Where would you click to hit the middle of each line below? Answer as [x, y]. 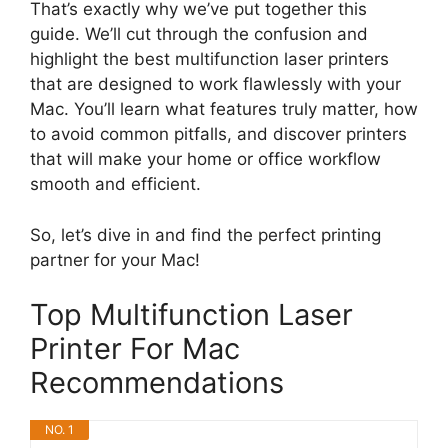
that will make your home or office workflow [205, 159]
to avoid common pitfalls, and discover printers [218, 134]
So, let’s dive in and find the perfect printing [205, 234]
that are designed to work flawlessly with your [215, 84]
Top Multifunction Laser [191, 315]
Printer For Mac [135, 349]
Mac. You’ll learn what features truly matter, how [224, 109]
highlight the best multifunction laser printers [209, 59]
